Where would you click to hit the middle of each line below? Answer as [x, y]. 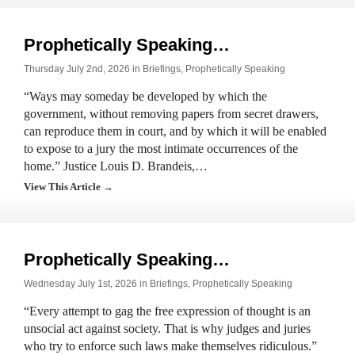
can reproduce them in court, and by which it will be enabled [175, 131]
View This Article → [69, 187]
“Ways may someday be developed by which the [145, 96]
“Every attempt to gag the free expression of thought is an [167, 311]
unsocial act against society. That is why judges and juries [167, 328]
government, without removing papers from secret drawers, [171, 114]
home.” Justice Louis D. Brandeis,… [116, 166]
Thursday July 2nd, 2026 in [83, 69]
